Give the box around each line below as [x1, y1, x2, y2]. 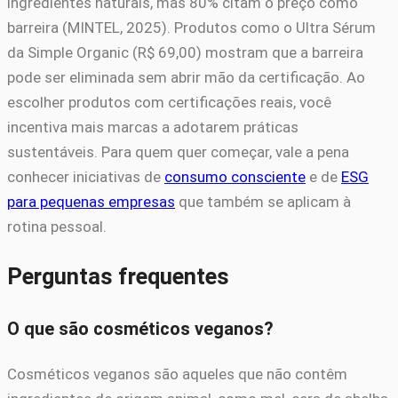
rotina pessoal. [7, 217, 107, 235]
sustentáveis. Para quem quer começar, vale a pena [7, 142, 349, 161]
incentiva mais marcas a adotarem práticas [7, 117, 298, 136]
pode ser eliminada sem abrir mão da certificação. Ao [7, 68, 365, 86]
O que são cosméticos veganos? [7, 319, 274, 340]
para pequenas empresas [7, 192, 175, 211]
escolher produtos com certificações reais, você [7, 92, 331, 111]
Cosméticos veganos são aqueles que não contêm [7, 365, 347, 384]
